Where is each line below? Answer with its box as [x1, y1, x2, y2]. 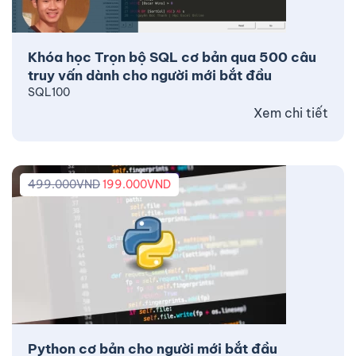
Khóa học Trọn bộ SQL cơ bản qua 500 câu [28, 48, 316, 66]
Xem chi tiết [253, 104, 328, 121]
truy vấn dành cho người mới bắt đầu [28, 66, 272, 84]
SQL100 [28, 84, 70, 99]
